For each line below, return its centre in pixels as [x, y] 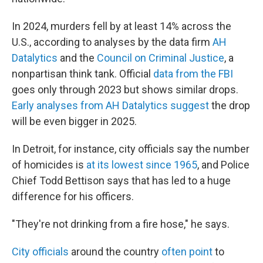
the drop [230, 105]
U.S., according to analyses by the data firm [112, 42]
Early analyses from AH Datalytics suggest [110, 105]
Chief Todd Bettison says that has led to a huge [121, 181]
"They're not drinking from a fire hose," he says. [121, 224]
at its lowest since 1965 [142, 165]
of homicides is [49, 165]
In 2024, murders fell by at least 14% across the [122, 26]
